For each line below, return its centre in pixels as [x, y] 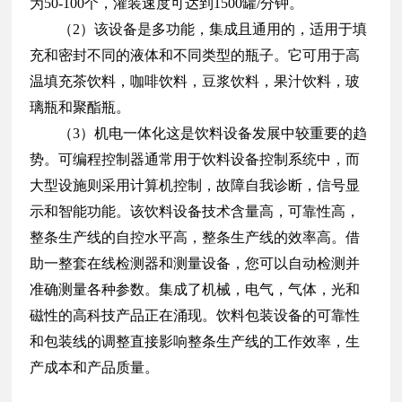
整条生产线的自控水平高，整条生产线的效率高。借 [195, 237]
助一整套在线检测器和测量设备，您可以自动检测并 [195, 263]
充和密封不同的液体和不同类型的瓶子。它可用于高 [195, 55]
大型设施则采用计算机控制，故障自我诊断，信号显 [195, 185]
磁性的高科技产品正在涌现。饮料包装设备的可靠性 [195, 315]
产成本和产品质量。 [95, 367]
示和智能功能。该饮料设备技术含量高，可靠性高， [195, 211]
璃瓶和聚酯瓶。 [80, 107]
